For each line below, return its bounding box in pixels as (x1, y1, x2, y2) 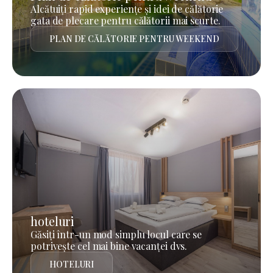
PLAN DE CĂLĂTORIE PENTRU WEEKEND (49, 32, 219, 44)
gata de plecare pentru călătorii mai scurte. (30, 13, 221, 27)
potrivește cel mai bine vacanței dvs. (30, 239, 188, 252)
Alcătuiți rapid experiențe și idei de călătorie (30, 2, 224, 15)
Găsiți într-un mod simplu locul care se (30, 227, 202, 241)
